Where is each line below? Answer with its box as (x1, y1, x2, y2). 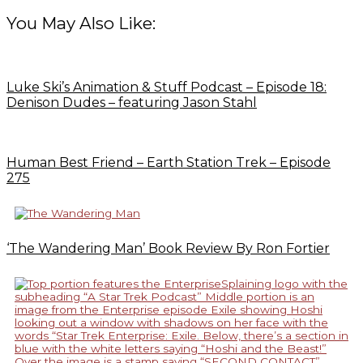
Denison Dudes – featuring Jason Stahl (6, 95, 257, 111)
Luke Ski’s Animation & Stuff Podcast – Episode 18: (6, 79, 327, 96)
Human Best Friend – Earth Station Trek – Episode (6, 155, 331, 171)
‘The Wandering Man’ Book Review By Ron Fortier (6, 241, 330, 257)
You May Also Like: (6, 13, 156, 34)
